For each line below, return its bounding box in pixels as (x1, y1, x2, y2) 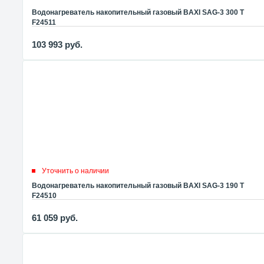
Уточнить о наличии (42, 166, 109, 175)
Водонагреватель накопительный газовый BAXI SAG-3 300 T (32, 8, 244, 16)
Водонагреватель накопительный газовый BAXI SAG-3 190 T (32, 181, 244, 190)
